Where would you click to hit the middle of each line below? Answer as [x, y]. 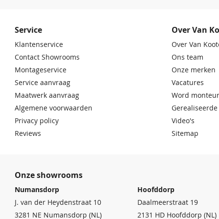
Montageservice [41, 70]
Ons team [187, 57]
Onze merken [194, 70]
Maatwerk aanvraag [47, 95]
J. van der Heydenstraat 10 [58, 202]
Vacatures [188, 82]
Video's [183, 120]
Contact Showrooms [47, 57]
